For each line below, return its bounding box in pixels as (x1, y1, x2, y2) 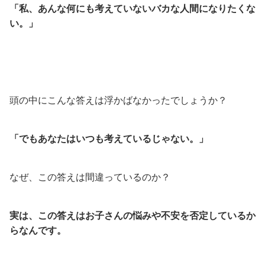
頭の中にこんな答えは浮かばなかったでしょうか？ (9, 94, 227, 106)
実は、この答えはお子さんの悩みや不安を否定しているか (9, 209, 256, 222)
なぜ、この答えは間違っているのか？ (9, 171, 170, 183)
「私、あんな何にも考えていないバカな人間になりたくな (9, 2, 256, 15)
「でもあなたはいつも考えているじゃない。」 (9, 132, 208, 145)
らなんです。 (9, 224, 66, 237)
